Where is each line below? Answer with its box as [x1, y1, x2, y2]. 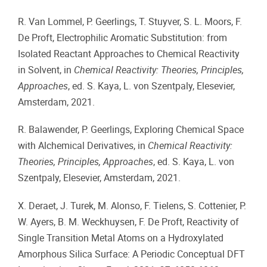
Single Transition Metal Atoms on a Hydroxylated [18, 232, 223, 244]
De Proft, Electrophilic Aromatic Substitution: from [18, 32, 227, 44]
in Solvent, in [18, 64, 74, 76]
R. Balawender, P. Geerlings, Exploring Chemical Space [18, 124, 244, 136]
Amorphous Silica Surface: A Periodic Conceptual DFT [18, 248, 245, 260]
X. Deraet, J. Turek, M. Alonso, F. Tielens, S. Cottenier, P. [18, 200, 246, 212]
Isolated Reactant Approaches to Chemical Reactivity [18, 48, 240, 60]
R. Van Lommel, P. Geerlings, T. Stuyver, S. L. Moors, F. [18, 16, 242, 28]
